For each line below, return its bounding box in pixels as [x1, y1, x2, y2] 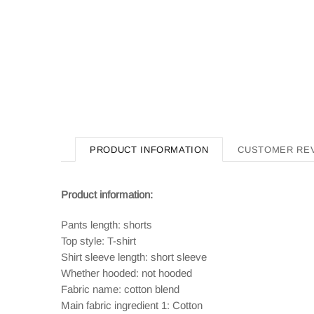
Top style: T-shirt [61, 235, 136, 247]
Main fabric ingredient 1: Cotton [61, 299, 203, 311]
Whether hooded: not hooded [61, 267, 192, 279]
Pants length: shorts [61, 219, 152, 231]
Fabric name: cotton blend [61, 283, 179, 295]
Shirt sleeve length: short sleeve [61, 251, 207, 263]
